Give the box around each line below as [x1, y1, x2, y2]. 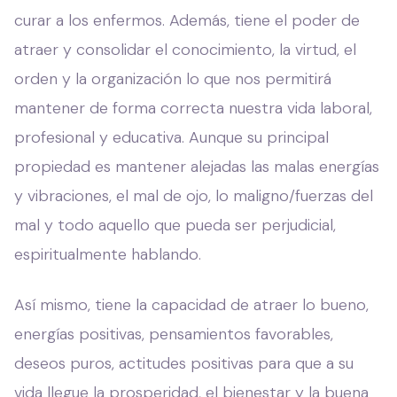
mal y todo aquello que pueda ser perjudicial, [14, 214, 336, 236]
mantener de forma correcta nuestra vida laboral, [14, 97, 372, 119]
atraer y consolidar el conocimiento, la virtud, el [14, 38, 356, 60]
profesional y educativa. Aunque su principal [14, 126, 329, 148]
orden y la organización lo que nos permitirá [14, 67, 331, 90]
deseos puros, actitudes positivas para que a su [14, 352, 354, 374]
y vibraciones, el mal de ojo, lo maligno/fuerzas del [14, 184, 373, 206]
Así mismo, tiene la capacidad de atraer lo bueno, [14, 293, 369, 315]
